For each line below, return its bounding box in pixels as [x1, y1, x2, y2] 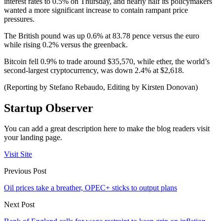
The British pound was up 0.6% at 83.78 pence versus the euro [4, 31, 199, 40]
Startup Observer [4, 101, 93, 114]
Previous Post [4, 167, 46, 176]
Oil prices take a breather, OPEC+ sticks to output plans [4, 184, 177, 192]
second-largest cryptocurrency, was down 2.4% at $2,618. [4, 66, 184, 74]
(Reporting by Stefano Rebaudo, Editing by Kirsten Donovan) [4, 82, 198, 91]
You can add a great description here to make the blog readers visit [4, 124, 210, 133]
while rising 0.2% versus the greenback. [4, 40, 128, 49]
